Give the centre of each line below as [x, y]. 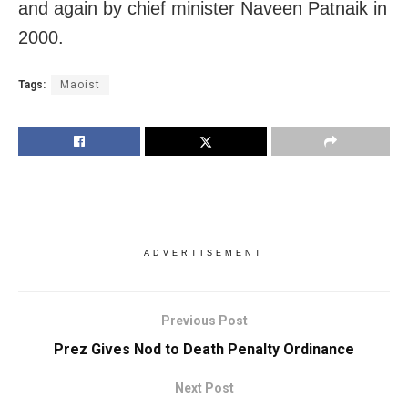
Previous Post [204, 321]
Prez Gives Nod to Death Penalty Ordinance [204, 350]
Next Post [204, 388]
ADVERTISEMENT [204, 254]
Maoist [80, 85]
